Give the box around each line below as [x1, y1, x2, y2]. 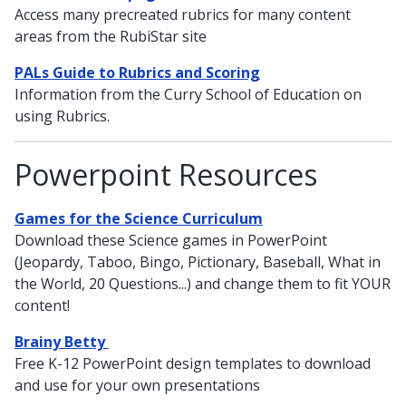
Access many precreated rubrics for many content [14, 4, 351, 24]
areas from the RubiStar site [14, 25, 207, 46]
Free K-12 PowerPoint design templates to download [14, 353, 371, 373]
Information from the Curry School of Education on [14, 83, 362, 104]
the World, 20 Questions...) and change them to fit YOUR [14, 273, 391, 294]
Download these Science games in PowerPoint [14, 229, 327, 250]
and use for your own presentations [14, 374, 260, 395]
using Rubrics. [14, 105, 110, 126]
